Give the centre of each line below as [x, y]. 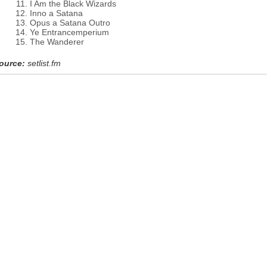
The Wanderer [57, 42]
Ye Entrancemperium [69, 32]
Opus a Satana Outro [70, 23]
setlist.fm [44, 63]
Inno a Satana [56, 13]
